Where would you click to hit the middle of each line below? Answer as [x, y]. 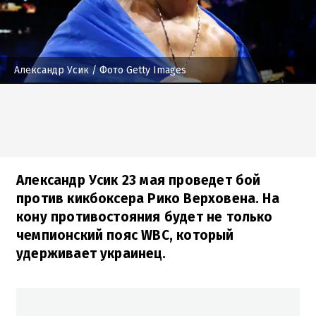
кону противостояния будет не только [145, 217]
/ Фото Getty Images [138, 70]
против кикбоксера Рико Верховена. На [148, 198]
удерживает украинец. [91, 253]
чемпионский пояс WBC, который [125, 235]
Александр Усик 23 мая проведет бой [139, 180]
